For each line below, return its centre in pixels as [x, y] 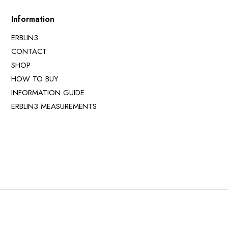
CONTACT [29, 52]
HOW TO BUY [35, 79]
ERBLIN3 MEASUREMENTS [54, 107]
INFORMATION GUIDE [48, 93]
